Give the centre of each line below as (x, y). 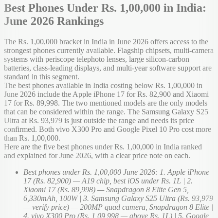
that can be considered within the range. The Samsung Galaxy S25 (106, 111)
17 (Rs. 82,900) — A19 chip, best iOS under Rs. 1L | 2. (108, 181)
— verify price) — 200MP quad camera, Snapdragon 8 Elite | (118, 207)
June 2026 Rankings (54, 21)
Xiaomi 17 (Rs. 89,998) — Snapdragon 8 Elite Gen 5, (106, 189)
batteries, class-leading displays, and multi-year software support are (108, 68)
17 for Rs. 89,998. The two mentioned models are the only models (106, 103)
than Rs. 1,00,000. (32, 138)
